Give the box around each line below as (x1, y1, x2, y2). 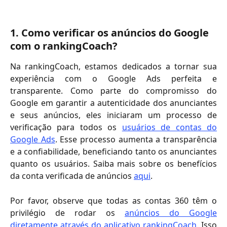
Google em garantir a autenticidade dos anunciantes (10, 97, 217, 109)
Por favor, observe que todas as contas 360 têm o (10, 195, 217, 206)
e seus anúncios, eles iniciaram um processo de (10, 109, 217, 121)
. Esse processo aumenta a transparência (55, 134, 217, 145)
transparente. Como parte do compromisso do (10, 85, 217, 97)
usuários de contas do (122, 122, 217, 133)
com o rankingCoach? (10, 39, 120, 53)
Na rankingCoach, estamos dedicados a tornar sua (10, 61, 217, 72)
